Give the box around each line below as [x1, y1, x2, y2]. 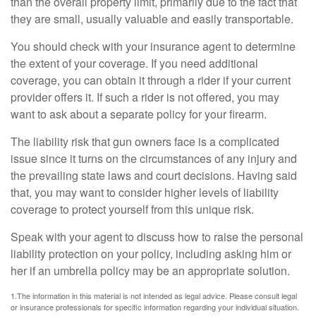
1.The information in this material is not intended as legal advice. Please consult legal [11, 290, 297, 301]
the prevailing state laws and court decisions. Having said [11, 167, 297, 183]
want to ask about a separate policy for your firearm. [11, 106, 267, 122]
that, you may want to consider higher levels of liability [11, 184, 279, 200]
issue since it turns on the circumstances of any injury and [11, 150, 297, 166]
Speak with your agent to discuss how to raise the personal [11, 229, 303, 245]
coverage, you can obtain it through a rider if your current [11, 72, 291, 88]
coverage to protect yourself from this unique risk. [11, 201, 254, 217]
